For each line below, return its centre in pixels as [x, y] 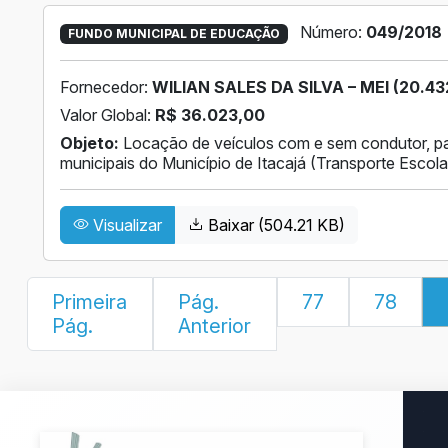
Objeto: [89, 143]
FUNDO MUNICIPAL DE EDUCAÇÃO [173, 34]
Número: [332, 32]
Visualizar [125, 225]
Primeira [89, 302]
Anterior [214, 326]
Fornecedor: [106, 87]
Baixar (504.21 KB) [274, 225]
